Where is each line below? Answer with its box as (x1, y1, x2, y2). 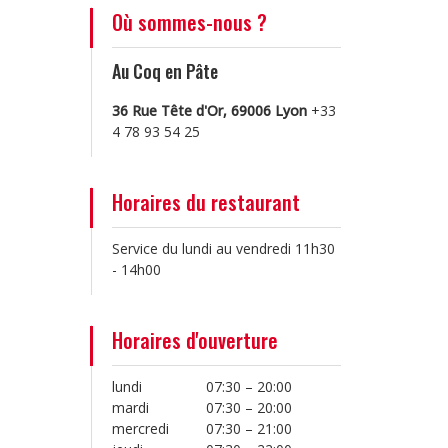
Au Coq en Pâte (112, 58, 218, 84)
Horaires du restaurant (112, 187, 300, 217)
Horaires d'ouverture (112, 325, 278, 355)
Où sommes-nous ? (112, 7, 267, 37)
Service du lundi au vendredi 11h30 (112, 239, 335, 258)
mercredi (112, 419, 169, 438)
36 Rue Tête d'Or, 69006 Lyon (112, 101, 311, 120)
